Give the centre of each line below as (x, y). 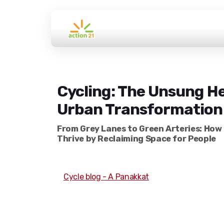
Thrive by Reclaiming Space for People (137, 139)
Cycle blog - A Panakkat (106, 177)
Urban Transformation (140, 109)
